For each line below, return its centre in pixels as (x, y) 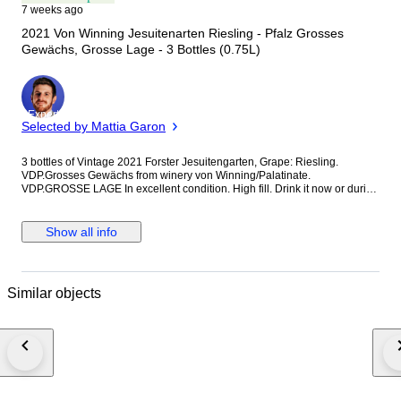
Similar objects (54, 293)
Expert (43, 115)
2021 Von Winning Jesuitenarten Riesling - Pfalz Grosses (183, 34)
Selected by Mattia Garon (94, 127)
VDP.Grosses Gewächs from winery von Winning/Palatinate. (166, 176)
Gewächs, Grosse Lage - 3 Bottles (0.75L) (141, 50)
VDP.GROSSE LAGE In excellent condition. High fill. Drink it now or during (73, 189)
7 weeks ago (52, 10)
